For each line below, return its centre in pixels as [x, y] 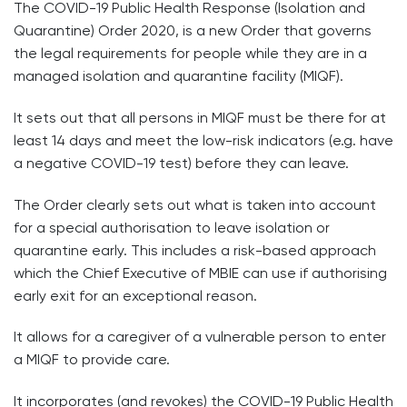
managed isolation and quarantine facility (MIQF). [179, 76]
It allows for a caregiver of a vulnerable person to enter [200, 337]
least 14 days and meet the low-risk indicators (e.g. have [203, 140]
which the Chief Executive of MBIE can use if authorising [200, 273]
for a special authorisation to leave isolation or [172, 227]
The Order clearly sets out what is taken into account [195, 204]
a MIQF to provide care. [92, 360]
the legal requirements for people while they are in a [190, 53]
